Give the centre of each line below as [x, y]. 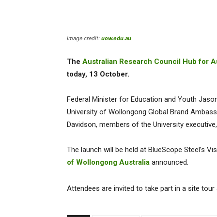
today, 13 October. [99, 74]
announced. [170, 163]
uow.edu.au [116, 39]
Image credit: [84, 39]
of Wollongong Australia [108, 163]
